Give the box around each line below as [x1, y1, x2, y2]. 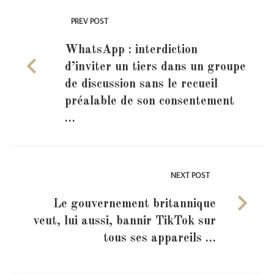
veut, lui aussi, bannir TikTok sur [33, 215, 216, 228]
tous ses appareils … [103, 232, 216, 245]
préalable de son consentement [64, 95, 234, 108]
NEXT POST [171, 169, 210, 180]
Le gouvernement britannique [53, 198, 216, 210]
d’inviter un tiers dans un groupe [64, 61, 246, 73]
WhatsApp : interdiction [64, 43, 198, 56]
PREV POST [70, 15, 108, 26]
